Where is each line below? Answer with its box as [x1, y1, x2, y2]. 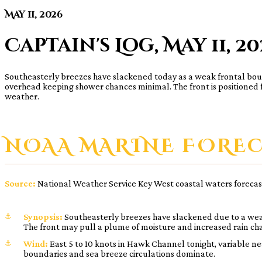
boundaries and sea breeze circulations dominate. [23, 248, 215, 258]
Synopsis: [23, 211, 63, 222]
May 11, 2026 [5, 8, 63, 21]
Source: [5, 178, 36, 188]
